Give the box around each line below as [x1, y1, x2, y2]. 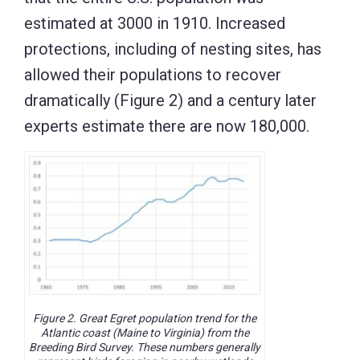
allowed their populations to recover [24, 64, 281, 84]
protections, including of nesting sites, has [24, 39, 321, 59]
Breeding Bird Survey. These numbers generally [29, 341, 260, 354]
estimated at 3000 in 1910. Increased [24, 13, 285, 33]
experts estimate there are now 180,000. [24, 116, 309, 136]
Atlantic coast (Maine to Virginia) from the [40, 326, 249, 340]
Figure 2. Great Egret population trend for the [33, 312, 256, 325]
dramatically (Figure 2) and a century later [24, 90, 317, 110]
